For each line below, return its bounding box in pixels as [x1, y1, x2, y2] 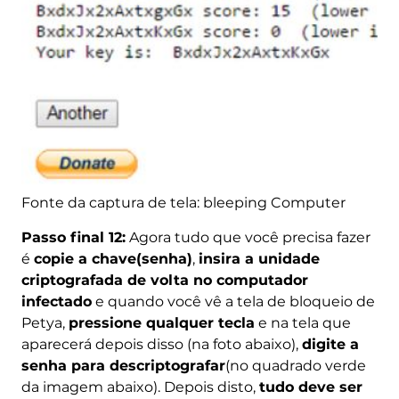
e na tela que [254, 313, 351, 331]
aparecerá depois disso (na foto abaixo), [20, 335, 302, 353]
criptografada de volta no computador [20, 271, 308, 289]
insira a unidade [198, 249, 320, 267]
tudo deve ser [258, 378, 362, 395]
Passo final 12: [20, 228, 126, 246]
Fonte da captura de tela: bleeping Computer [20, 193, 346, 211]
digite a [301, 335, 359, 353]
